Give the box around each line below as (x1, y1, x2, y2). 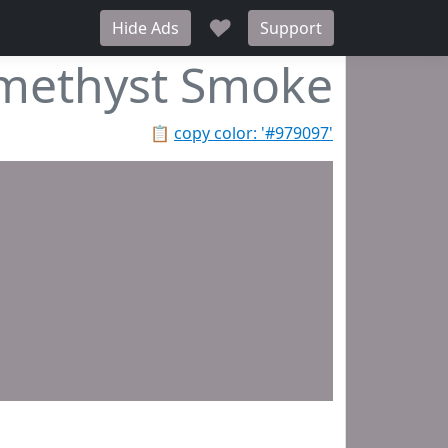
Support (260, 17, 322, 39)
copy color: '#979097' (174, 122, 333, 144)
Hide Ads (112, 17, 179, 39)
